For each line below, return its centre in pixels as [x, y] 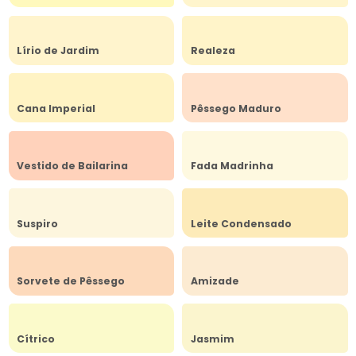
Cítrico [36, 339]
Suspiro [37, 223]
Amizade [215, 281]
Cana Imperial [56, 108]
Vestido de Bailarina [72, 166]
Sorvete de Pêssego [71, 281]
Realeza [213, 51]
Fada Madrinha [232, 166]
